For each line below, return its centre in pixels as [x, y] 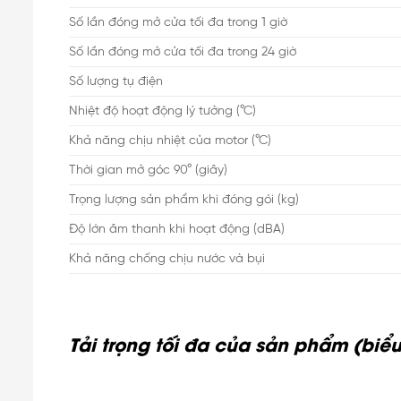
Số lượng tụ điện [116, 81]
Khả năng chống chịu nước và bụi [167, 258]
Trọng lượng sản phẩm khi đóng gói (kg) [184, 199]
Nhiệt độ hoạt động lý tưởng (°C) [162, 111]
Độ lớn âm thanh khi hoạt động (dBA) [177, 229]
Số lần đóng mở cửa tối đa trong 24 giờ [183, 51]
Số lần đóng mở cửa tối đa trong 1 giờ [178, 22]
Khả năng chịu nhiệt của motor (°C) [170, 140]
